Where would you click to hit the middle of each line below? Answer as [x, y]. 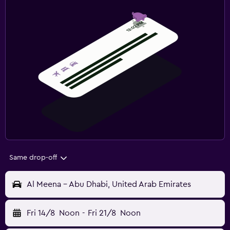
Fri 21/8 [102, 213]
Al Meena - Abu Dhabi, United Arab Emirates [109, 185]
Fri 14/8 [41, 213]
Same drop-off [33, 158]
